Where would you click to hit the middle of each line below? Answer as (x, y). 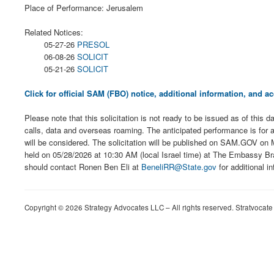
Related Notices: (54, 32)
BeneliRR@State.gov (179, 167)
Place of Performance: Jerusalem (84, 8)
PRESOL (93, 44)
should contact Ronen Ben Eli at (83, 167)
